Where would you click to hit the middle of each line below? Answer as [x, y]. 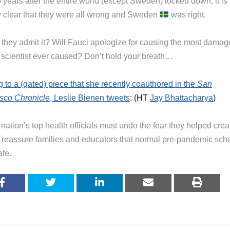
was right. [188, 15]
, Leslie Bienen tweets [90, 98]
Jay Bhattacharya [181, 98]
